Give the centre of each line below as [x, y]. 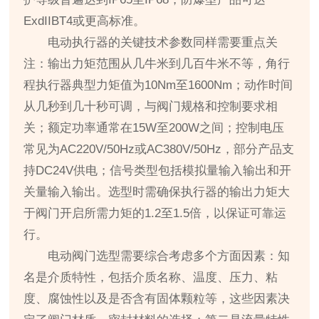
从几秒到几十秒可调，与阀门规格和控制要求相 [151, 107]
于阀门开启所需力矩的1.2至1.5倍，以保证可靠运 [155, 214]
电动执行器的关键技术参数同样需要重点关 [163, 43]
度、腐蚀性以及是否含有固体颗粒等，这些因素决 [157, 299]
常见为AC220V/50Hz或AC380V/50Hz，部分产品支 [159, 150]
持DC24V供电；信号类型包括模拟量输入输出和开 [158, 171]
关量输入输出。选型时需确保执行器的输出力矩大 [157, 192]
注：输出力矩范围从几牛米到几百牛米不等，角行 [157, 64]
